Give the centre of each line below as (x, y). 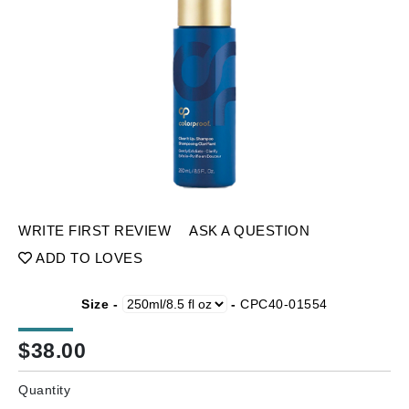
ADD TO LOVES (87, 258)
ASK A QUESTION (249, 231)
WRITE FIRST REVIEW (94, 231)
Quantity (44, 390)
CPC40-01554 (284, 304)
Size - (102, 304)
